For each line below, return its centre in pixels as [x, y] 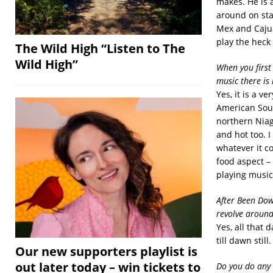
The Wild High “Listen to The [100, 48]
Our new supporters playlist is [106, 251]
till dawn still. [243, 240]
